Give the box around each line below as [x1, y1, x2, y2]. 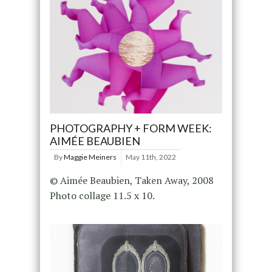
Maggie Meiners [63, 152, 117, 162]
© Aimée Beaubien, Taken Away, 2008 [49, 174, 214, 188]
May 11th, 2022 [125, 152, 176, 162]
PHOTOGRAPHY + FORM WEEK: [49, 121, 212, 135]
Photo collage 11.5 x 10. [49, 189, 155, 203]
